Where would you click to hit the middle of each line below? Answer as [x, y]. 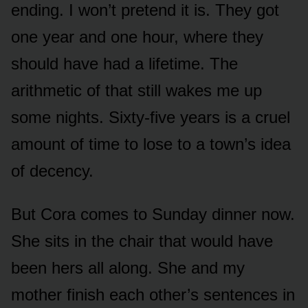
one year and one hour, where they [137, 36]
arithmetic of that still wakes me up [136, 90]
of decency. [52, 170]
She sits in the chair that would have [142, 241]
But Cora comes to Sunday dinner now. [153, 214]
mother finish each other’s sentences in [153, 294]
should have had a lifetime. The [124, 63]
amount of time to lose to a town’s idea [151, 144]
